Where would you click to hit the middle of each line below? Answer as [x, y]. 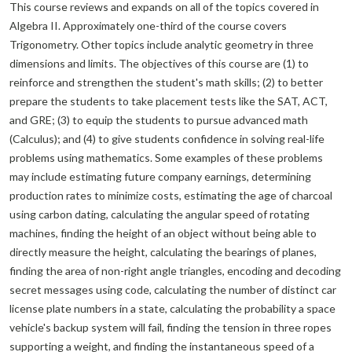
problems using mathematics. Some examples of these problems [166, 158]
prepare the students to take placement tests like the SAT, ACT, [169, 101]
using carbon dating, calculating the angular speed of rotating [159, 214]
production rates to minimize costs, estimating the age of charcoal [171, 195]
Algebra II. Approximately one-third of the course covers [148, 26]
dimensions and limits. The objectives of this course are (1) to [159, 63]
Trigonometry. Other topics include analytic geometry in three [161, 44]
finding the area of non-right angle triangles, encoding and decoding [175, 271]
